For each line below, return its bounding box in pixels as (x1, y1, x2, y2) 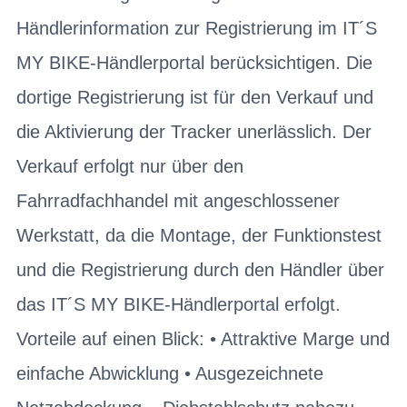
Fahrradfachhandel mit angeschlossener (16, 190, 340, 211)
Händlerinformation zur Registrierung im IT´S (16, 17, 377, 38)
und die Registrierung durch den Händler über (16, 259, 384, 280)
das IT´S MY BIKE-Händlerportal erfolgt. (16, 293, 341, 314)
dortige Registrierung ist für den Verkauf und (16, 86, 373, 107)
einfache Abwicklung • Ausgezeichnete (16, 362, 323, 383)
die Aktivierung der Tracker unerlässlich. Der (16, 121, 372, 142)
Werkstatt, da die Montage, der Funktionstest (16, 224, 382, 245)
